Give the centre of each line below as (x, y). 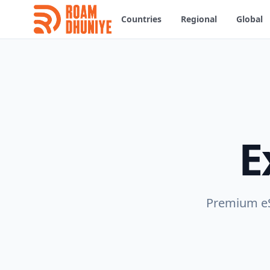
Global (250, 19)
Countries (142, 19)
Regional (199, 19)
